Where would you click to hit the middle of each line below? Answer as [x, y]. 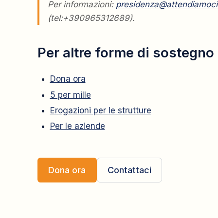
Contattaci [129, 170]
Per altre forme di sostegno [126, 53]
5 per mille [70, 95]
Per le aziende [77, 126]
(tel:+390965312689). [91, 18]
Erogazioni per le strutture [100, 110]
